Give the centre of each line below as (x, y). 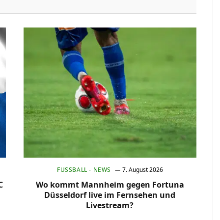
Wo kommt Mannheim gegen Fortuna (110, 184)
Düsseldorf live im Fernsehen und (110, 195)
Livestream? (110, 205)
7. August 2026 (142, 169)
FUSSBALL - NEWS (82, 169)
